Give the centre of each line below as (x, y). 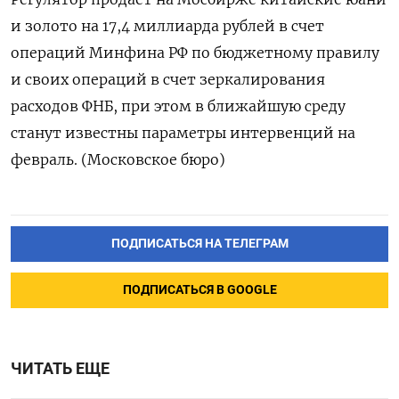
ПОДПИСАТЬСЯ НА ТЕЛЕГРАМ (199, 243)
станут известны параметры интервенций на (183, 133)
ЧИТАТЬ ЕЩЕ (60, 368)
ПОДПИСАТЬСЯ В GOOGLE (199, 289)
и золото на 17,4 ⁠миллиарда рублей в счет (167, 26)
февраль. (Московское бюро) (118, 159)
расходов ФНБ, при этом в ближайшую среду (178, 106)
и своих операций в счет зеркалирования (168, 79)
